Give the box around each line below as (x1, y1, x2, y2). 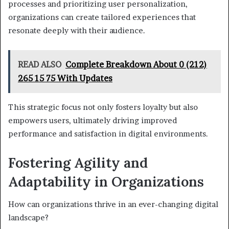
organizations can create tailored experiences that (8, 12, 196, 22)
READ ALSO (18, 59, 61, 70)
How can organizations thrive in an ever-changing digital (8, 199, 218, 210)
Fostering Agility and (8, 153, 148, 171)
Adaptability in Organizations (8, 172, 204, 190)
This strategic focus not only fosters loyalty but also (8, 102, 198, 112)
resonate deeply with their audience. (8, 25, 145, 35)
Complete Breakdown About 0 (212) (65, 59, 207, 70)
